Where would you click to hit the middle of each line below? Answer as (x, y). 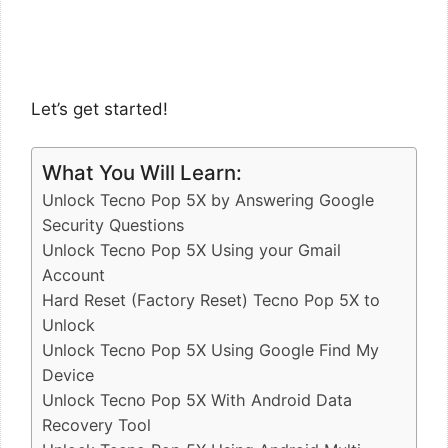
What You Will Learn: (142, 172)
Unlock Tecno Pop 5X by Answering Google (208, 200)
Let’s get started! (99, 108)
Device (68, 375)
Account (73, 275)
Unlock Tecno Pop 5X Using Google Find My (210, 350)
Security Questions (113, 225)
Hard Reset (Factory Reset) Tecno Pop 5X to (211, 300)
